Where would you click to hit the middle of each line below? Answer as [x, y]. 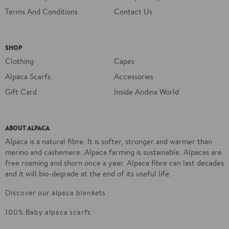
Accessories [133, 77]
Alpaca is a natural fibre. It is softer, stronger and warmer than [109, 142]
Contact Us [133, 12]
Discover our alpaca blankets [56, 193]
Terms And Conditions [41, 12]
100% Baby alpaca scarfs [48, 212]
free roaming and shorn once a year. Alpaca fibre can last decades [114, 163]
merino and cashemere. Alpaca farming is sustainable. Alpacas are [113, 152]
